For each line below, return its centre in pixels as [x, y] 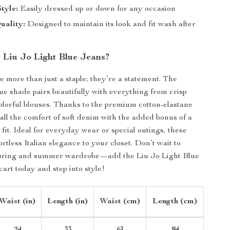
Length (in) [68, 202]
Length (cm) [175, 202]
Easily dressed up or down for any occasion [97, 9]
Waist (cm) [120, 202]
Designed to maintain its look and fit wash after [111, 25]
